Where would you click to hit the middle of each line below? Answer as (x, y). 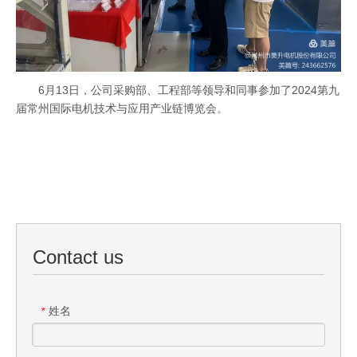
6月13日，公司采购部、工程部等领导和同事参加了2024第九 (189, 90)
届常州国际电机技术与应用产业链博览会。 (122, 109)
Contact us (78, 257)
